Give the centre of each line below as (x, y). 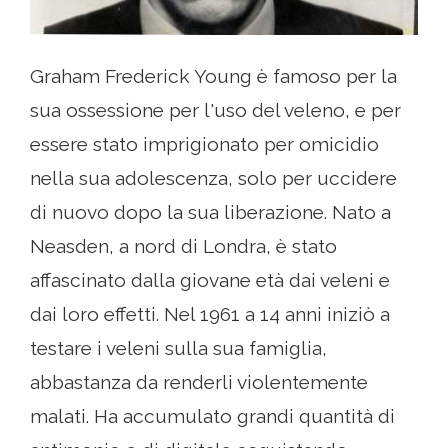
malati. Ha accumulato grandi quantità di (212, 416)
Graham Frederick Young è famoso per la (213, 76)
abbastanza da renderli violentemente (199, 382)
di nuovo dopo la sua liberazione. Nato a (210, 212)
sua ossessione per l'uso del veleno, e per (215, 110)
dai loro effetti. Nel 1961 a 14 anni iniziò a (210, 314)
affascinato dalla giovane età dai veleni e (210, 280)
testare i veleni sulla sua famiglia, (178, 348)
